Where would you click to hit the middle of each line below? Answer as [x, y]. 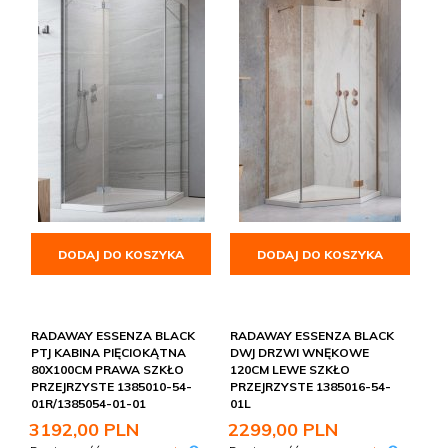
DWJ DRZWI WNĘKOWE [299, 353]
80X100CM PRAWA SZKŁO [107, 370]
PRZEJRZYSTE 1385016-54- [310, 387]
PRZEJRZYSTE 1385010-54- [111, 387]
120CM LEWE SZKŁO [290, 370]
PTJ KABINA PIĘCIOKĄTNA [108, 353]
